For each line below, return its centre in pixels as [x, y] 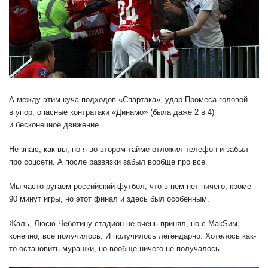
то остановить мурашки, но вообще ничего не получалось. [115, 248]
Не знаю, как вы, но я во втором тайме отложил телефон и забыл [129, 149]
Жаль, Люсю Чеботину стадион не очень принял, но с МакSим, [124, 223]
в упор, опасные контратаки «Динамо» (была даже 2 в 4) [112, 112]
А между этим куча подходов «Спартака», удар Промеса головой [128, 99]
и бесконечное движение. [55, 124]
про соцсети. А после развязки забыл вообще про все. [108, 162]
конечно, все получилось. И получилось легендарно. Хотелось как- [133, 236]
